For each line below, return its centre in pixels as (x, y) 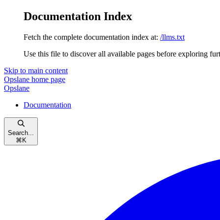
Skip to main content (36, 70)
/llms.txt (172, 37)
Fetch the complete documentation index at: (91, 37)
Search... (21, 133)
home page (47, 79)
